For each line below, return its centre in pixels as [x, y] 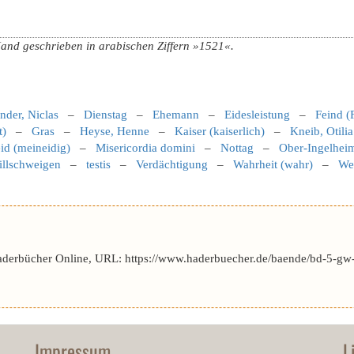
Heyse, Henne [115, 131]
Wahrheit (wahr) [273, 164]
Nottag [237, 148]
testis [98, 164]
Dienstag [105, 115]
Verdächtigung [172, 164]
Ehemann [176, 115]
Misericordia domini [145, 148]
